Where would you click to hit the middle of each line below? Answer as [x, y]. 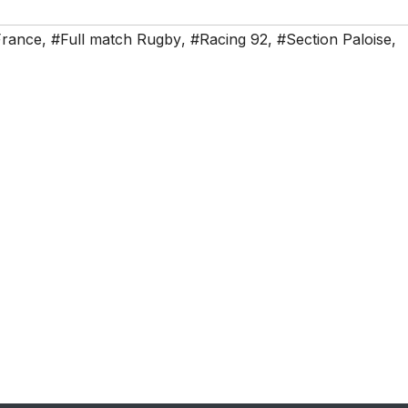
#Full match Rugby [116, 40]
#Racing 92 [229, 40]
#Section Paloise [334, 40]
